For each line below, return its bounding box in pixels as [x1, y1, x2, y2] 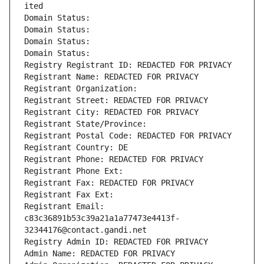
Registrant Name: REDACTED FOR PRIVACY [24, 72, 199, 82]
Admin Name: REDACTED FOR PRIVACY [24, 249, 175, 259]
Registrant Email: [24, 202, 104, 212]
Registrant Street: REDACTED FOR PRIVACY [24, 95, 208, 105]
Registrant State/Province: [24, 119, 151, 129]
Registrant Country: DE [24, 143, 128, 153]
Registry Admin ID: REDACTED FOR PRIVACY [24, 237, 208, 247]
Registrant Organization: [24, 84, 142, 94]
